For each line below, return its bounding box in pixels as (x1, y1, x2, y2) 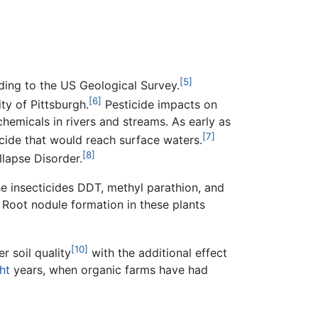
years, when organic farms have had (10, 263, 208, 278)
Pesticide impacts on (102, 97, 217, 111)
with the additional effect (88, 246, 227, 261)
